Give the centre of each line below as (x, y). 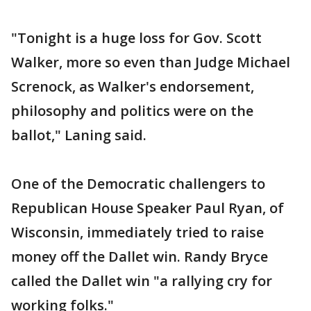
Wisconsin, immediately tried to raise (137, 232)
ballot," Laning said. (79, 135)
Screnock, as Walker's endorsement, (133, 86)
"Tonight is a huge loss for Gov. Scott (136, 38)
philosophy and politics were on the (132, 111)
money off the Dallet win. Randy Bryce (140, 257)
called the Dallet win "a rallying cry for (142, 281)
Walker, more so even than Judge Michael (151, 62)
